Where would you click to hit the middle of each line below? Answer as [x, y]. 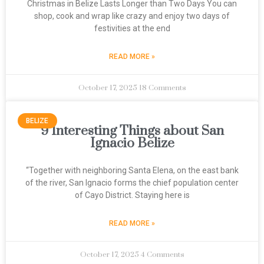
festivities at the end [132, 28]
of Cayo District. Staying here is [132, 195]
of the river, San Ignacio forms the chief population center [132, 183]
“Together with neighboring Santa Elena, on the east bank [132, 170]
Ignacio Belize [132, 143]
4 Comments [162, 255]
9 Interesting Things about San [132, 131]
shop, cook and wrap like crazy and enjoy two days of [132, 16]
